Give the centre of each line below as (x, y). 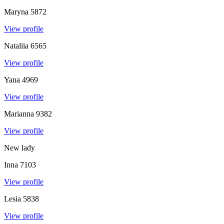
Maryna (16, 11)
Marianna (19, 113)
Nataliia (16, 45)
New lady (19, 147)
